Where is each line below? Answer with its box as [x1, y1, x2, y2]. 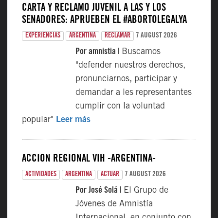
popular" [22, 116, 56, 125]
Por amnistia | [75, 48, 122, 56]
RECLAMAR [105, 33, 130, 39]
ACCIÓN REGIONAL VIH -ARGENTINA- [22, 154, 156, 164]
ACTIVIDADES [25, 171, 56, 178]
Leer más [56, 116, 91, 125]
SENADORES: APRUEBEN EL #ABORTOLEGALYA [22, 16, 187, 26]
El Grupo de [124, 186, 168, 195]
